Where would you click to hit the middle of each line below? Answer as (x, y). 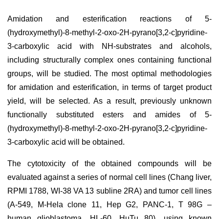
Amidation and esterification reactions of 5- (109, 19)
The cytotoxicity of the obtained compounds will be (109, 164)
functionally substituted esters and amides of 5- (109, 115)
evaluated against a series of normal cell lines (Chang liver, (109, 177)
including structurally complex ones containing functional (109, 60)
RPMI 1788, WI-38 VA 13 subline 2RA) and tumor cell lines (109, 191)
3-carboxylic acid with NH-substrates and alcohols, (109, 46)
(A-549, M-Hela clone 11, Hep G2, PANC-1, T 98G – (109, 205)
